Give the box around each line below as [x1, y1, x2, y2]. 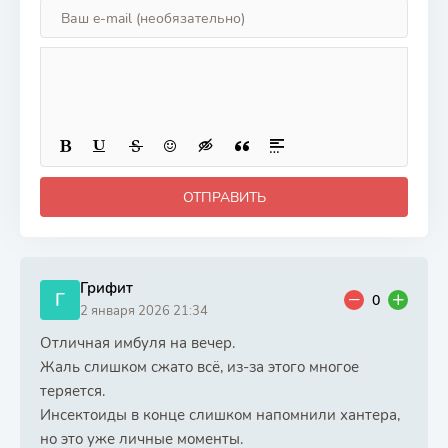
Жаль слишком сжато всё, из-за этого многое [40, 357, 359, 377]
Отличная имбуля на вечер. [40, 333, 235, 353]
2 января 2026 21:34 [80, 302, 208, 320]
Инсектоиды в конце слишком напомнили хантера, [40, 405, 400, 425]
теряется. [40, 381, 105, 401]
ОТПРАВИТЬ [182, 187, 266, 207]
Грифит [80, 278, 133, 298]
